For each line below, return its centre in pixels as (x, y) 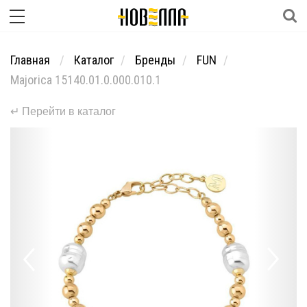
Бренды (155, 60)
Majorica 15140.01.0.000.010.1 (86, 80)
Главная (32, 60)
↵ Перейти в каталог (63, 111)
